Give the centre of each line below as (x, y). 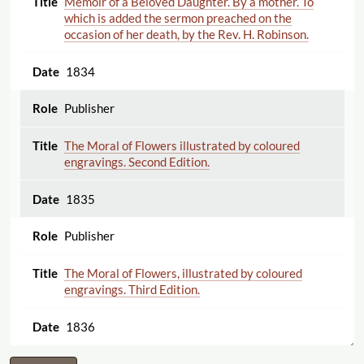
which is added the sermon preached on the (178, 17)
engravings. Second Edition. (136, 161)
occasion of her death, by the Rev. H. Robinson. (186, 34)
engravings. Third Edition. (132, 289)
